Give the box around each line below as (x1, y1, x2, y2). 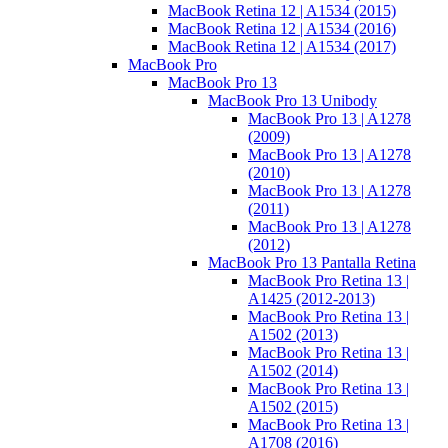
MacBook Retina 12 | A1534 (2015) (168, 2, 396, 20)
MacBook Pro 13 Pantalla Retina (208, 254, 416, 272)
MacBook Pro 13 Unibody (208, 92, 377, 110)
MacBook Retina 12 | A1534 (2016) (168, 20, 396, 38)
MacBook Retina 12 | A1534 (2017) (168, 38, 396, 56)
